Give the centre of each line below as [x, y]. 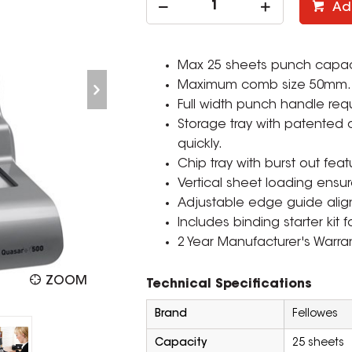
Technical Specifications [229, 284]
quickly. [200, 145]
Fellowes [315, 314]
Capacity [180, 343]
